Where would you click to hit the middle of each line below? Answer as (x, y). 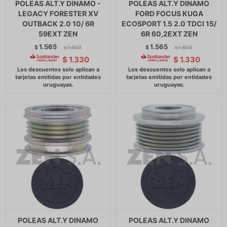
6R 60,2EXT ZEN (169, 34)
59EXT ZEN (58, 34)
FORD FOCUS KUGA (169, 13)
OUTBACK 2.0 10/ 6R (58, 24)
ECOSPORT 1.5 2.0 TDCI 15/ (169, 24)
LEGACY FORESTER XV (58, 13)
